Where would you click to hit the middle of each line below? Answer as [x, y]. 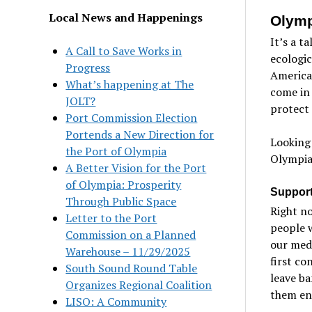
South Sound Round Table [132, 268]
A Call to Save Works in [124, 50]
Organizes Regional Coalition [139, 284]
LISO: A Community [116, 301]
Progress [88, 67]
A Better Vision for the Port [136, 167]
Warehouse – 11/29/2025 [128, 251]
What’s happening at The [130, 84]
